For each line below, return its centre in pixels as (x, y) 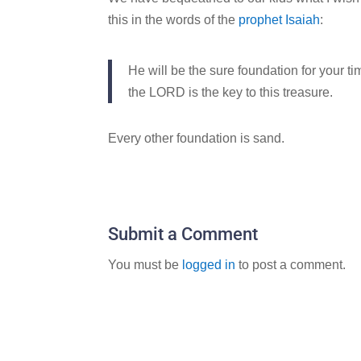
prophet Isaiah (278, 20)
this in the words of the (172, 20)
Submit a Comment (183, 234)
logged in (209, 265)
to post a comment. (291, 265)
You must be (145, 265)
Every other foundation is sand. (197, 139)
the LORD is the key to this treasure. (231, 93)
